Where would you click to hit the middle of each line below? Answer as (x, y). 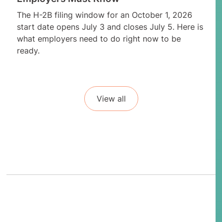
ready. (28, 50)
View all (111, 98)
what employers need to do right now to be (99, 38)
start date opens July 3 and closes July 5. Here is (110, 27)
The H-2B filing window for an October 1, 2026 (104, 15)
